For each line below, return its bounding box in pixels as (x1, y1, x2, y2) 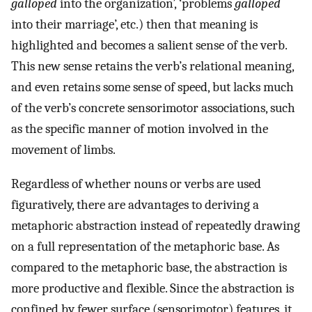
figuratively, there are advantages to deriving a (11, 197, 259, 213)
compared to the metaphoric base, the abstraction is (11, 260, 287, 276)
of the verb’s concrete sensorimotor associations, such (11, 100, 295, 116)
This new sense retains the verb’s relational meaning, (11, 58, 294, 75)
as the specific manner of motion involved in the (11, 121, 268, 137)
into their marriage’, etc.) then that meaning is (11, 17, 258, 33)
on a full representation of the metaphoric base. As (11, 239, 279, 255)
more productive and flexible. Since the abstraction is (11, 281, 294, 297)
